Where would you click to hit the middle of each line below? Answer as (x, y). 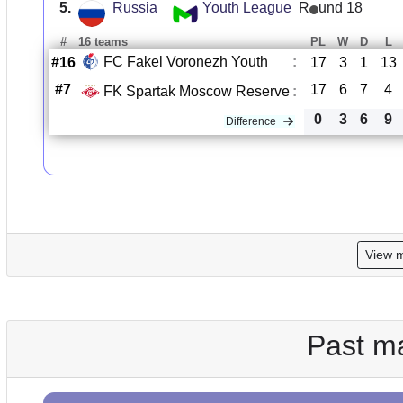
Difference (251, 122)
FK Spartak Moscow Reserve (196, 91)
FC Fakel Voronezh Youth (185, 61)
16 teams (103, 42)
